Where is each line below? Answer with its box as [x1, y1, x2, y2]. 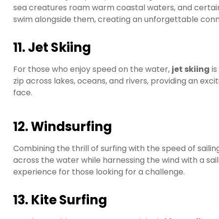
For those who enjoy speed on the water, [13, 63, 172, 75]
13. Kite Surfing [13, 191, 107, 209]
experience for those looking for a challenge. [13, 166, 185, 178]
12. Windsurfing [13, 118, 112, 136]
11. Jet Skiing [13, 38, 91, 56]
